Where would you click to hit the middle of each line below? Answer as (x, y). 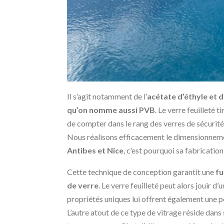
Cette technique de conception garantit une (141, 172)
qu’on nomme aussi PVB (111, 110)
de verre (83, 185)
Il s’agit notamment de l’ (107, 96)
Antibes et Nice (95, 150)
